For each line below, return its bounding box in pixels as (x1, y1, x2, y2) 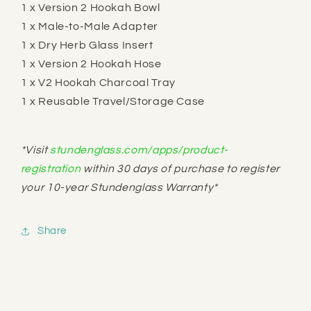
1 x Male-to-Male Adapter (20, 20, 158, 32)
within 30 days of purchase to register (81, 162, 280, 174)
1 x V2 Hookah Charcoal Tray (20, 76, 176, 88)
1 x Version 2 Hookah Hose (20, 58, 162, 69)
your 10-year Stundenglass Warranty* (20, 181, 218, 193)
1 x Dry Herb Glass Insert (20, 39, 153, 51)
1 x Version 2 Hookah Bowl (20, 1, 160, 13)
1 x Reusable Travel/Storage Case (20, 95, 205, 107)
